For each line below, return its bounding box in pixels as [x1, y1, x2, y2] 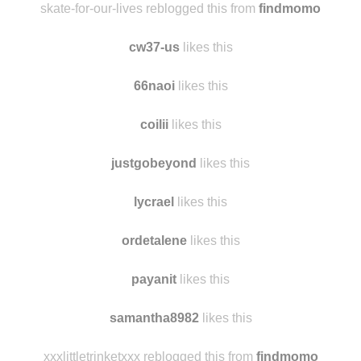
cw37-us [128, 105, 180, 118]
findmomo [259, 66, 321, 80]
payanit [131, 337, 176, 351]
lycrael [134, 259, 174, 273]
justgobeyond [111, 221, 197, 234]
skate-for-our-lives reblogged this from [40, 66, 259, 80]
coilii [139, 182, 168, 196]
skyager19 [122, 27, 186, 41]
